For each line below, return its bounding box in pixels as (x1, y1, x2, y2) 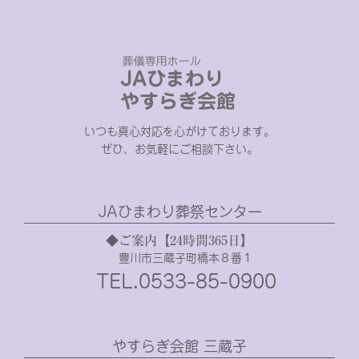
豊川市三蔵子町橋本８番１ (119, 252, 253, 264)
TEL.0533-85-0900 (95, 272, 276, 291)
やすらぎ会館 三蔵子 (112, 339, 247, 353)
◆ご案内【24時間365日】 (106, 234, 253, 247)
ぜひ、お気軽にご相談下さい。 (101, 143, 258, 155)
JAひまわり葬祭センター (97, 204, 262, 219)
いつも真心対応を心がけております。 (84, 126, 275, 138)
